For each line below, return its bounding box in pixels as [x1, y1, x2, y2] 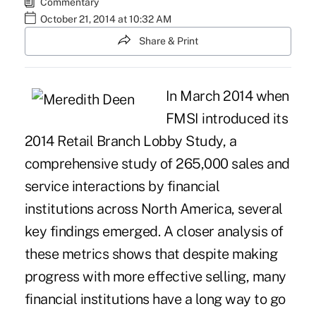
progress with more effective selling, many [24, 268, 286, 286]
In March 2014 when [165, 87, 289, 105]
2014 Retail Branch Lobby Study [24, 133, 223, 150]
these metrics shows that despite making [24, 245, 278, 263]
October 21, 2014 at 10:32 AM [39, 13, 171, 25]
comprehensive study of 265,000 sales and [24, 155, 290, 173]
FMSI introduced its [165, 110, 288, 128]
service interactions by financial [24, 178, 220, 195]
